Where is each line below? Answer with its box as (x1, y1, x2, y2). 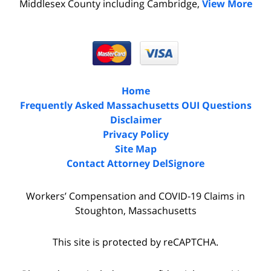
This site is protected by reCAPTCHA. (53, 235, 218, 249)
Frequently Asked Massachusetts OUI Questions (19, 98, 252, 112)
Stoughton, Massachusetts (74, 203, 197, 217)
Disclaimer (109, 113, 162, 126)
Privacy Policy (102, 127, 169, 141)
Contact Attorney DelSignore (67, 156, 204, 170)
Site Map (114, 142, 157, 155)
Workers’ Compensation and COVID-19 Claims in (26, 189, 245, 203)
